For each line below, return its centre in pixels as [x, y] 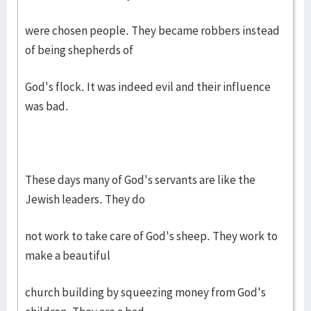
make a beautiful [68, 255]
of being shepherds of [79, 50]
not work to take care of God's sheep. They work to [151, 236]
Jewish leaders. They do [85, 199]
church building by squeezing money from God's [145, 292]
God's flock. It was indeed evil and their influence [148, 87]
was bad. [47, 106]
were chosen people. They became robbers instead [152, 31]
